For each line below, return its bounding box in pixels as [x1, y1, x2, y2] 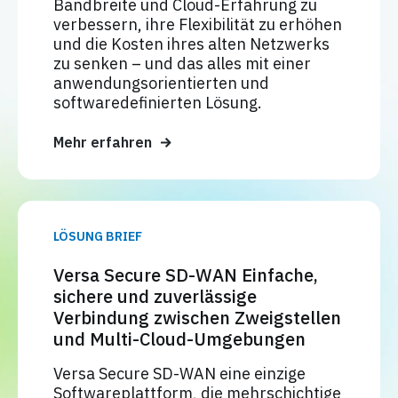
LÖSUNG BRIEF [53, 228, 142, 245]
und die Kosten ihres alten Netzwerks [53, 34, 330, 55]
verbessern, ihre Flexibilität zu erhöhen [53, 14, 342, 36]
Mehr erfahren [53, 133, 152, 152]
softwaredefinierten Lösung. [53, 92, 262, 114]
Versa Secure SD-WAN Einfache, [53, 263, 318, 288]
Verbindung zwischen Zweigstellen [53, 306, 341, 330]
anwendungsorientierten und [53, 73, 269, 94]
